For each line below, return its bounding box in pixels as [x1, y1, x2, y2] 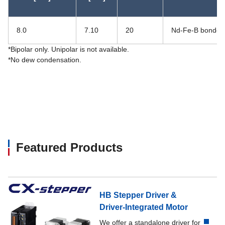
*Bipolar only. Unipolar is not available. [8, 45, 129, 53]
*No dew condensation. [8, 56, 81, 64]
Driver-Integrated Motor [99, 202, 188, 211]
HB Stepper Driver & [99, 190, 177, 199]
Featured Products [16, 141, 123, 154]
